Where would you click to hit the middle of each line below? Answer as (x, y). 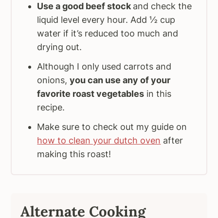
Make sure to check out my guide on (112, 127)
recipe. (51, 108)
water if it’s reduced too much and (108, 34)
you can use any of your (120, 80)
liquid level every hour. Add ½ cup (106, 20)
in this (158, 94)
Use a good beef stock (85, 6)
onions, (54, 80)
